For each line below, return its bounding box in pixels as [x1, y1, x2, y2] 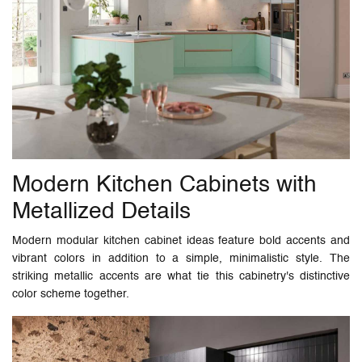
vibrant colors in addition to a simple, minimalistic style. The [12, 253, 350, 265]
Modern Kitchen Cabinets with [12, 174, 317, 197]
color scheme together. [12, 288, 129, 301]
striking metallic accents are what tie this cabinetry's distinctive [12, 271, 350, 283]
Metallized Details [12, 200, 191, 224]
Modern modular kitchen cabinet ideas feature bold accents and [12, 235, 350, 247]
